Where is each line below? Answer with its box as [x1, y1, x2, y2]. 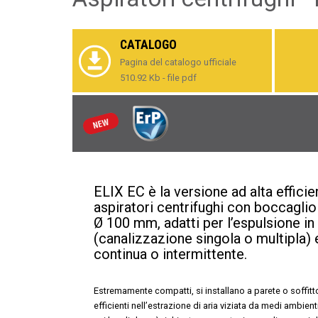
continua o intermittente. [94, 246, 247, 263]
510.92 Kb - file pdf [120, 72, 197, 83]
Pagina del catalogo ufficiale [120, 57, 236, 67]
